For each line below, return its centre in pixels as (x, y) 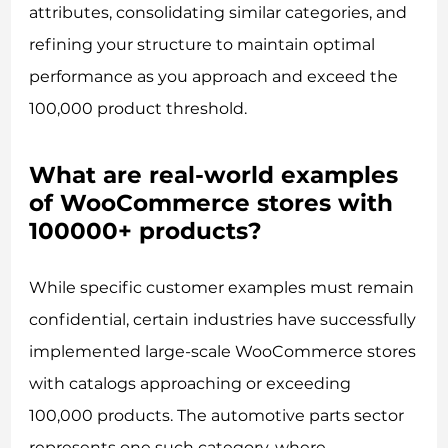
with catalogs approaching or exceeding (190, 384)
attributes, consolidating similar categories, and (218, 12)
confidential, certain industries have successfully (223, 320)
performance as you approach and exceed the (214, 76)
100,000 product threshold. (138, 108)
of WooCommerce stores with (211, 202)
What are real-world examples (214, 174)
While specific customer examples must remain (222, 288)
